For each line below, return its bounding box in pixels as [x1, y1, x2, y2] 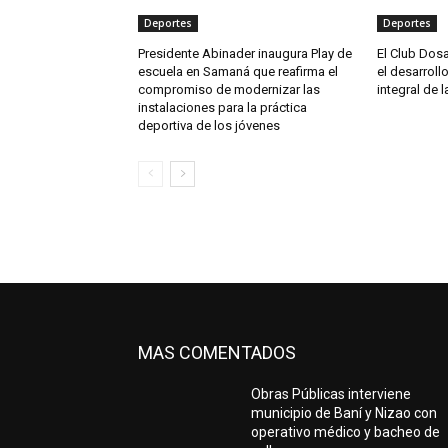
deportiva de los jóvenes [138, 118, 280, 134]
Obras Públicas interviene [251, 386, 412, 403]
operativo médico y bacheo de [251, 424, 441, 441]
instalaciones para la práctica [138, 100, 307, 116]
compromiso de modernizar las [138, 82, 320, 98]
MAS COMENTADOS [138, 342, 296, 364]
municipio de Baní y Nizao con [251, 405, 438, 422]
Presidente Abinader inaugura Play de [138, 46, 352, 62]
